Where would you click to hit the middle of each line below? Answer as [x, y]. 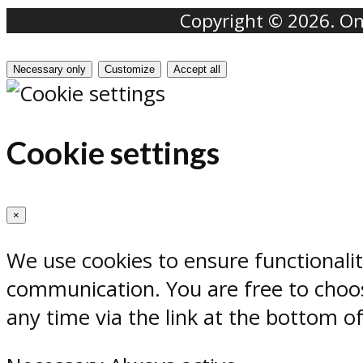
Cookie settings [113, 153]
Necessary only [49, 70]
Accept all [197, 70]
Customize [130, 70]
